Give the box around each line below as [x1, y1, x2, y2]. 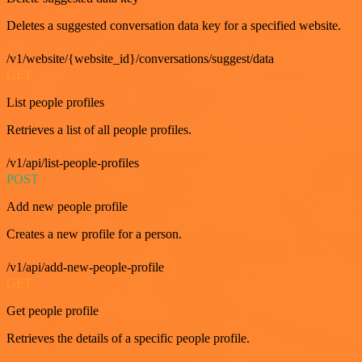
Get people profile [6, 304, 99, 318]
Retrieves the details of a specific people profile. [6, 331, 250, 345]
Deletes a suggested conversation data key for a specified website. [6, 19, 341, 32]
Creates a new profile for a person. [6, 227, 182, 241]
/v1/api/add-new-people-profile [6, 260, 164, 274]
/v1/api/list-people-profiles [6, 156, 139, 170]
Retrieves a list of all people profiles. [6, 123, 192, 137]
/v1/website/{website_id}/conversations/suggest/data [6, 52, 274, 65]
